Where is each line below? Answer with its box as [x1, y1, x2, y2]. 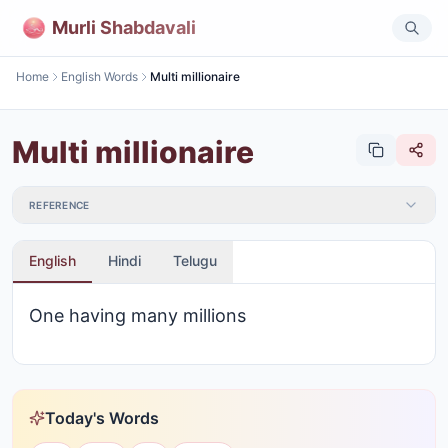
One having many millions [29, 305, 246, 326]
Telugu [173, 252, 217, 269]
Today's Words [45, 408, 159, 428]
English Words [61, 69, 138, 84]
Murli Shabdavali [52, 16, 196, 38]
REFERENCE [29, 199, 90, 211]
